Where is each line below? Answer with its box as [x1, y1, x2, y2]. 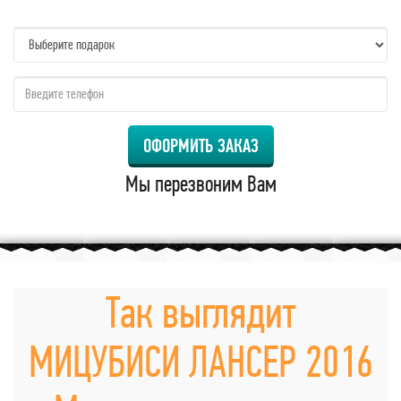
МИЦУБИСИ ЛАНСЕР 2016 [28, 336, 373, 387]
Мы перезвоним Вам [124, 169, 277, 197]
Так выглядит [106, 286, 295, 337]
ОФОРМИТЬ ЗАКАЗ [142, 133, 259, 157]
